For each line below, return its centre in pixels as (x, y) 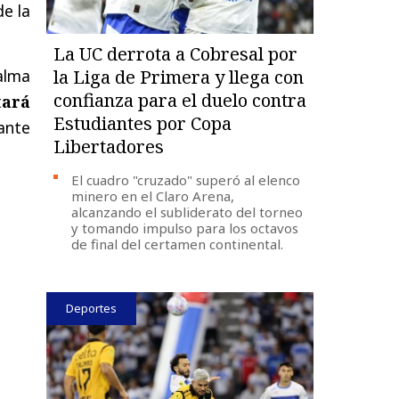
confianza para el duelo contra (180, 100)
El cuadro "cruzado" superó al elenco (186, 179)
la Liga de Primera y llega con (179, 77)
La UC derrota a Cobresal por (176, 53)
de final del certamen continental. (178, 244)
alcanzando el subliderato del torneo (187, 212)
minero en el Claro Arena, (153, 195)
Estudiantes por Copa (143, 123)
